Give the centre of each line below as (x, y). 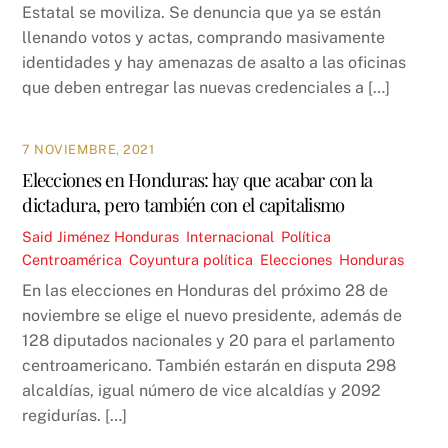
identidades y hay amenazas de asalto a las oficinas (214, 63)
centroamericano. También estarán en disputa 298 (209, 365)
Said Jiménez (66, 236)
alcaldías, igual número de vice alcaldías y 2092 (202, 390)
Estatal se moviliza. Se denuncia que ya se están (202, 13)
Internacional (230, 236)
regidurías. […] (75, 415)
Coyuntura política (191, 259)
